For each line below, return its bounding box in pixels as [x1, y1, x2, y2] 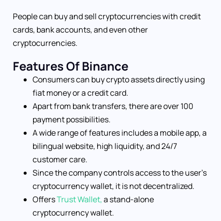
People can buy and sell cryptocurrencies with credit [13, 11, 201, 22]
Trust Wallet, [55, 194, 102, 205]
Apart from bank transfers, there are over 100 [33, 101, 193, 112]
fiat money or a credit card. [33, 87, 128, 99]
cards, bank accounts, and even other [13, 24, 148, 36]
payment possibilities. [33, 114, 110, 125]
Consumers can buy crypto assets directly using [33, 74, 205, 85]
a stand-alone [102, 194, 154, 205]
